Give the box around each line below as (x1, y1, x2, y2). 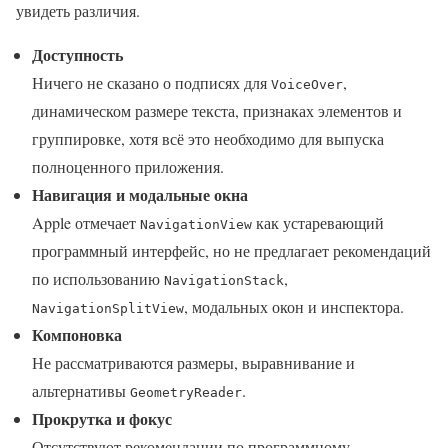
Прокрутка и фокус (32, 406, 172, 430)
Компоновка (32, 322, 122, 346)
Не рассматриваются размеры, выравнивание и (32, 351, 355, 373)
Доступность (32, 42, 123, 66)
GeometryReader (130, 384, 242, 400)
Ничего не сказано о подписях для (32, 71, 271, 93)
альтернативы (32, 379, 130, 401)
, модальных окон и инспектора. (184, 295, 404, 317)
